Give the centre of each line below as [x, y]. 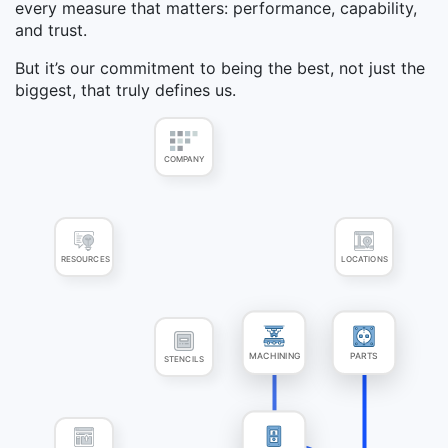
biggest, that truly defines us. [125, 90]
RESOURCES [85, 256]
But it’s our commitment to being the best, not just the [220, 68]
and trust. [51, 30]
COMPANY [184, 156]
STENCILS [184, 356]
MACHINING [275, 356]
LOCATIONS [364, 256]
